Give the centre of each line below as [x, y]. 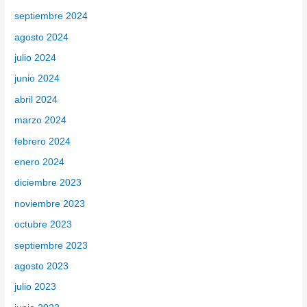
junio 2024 [37, 79]
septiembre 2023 [51, 245]
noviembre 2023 [50, 204]
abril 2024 [36, 99]
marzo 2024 [41, 121]
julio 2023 [36, 287]
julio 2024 [36, 58]
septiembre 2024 [51, 16]
